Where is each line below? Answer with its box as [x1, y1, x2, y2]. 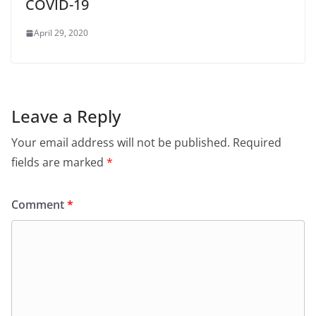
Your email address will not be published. [11, 135, 230, 151]
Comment [11, 197, 67, 213]
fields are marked [11, 154, 107, 171]
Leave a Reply [11, 104, 121, 128]
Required [233, 135, 281, 151]
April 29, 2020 [34, 27, 88, 39]
